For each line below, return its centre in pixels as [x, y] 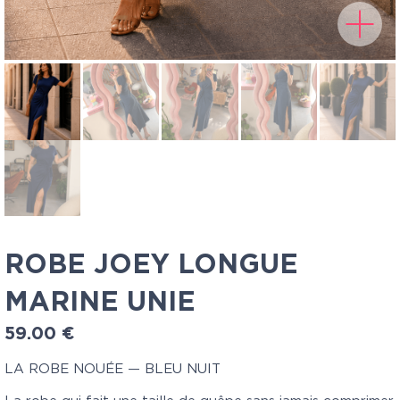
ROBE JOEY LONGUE [151, 265]
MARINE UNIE [100, 302]
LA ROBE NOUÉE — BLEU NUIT [112, 369]
